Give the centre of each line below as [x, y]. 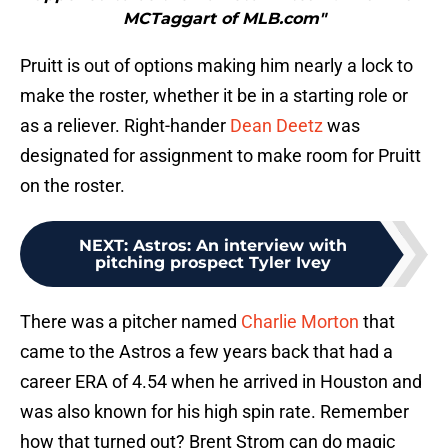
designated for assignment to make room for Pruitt [220, 156]
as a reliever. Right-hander [125, 126]
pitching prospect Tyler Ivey [213, 263]
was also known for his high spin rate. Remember [214, 412]
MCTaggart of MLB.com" [224, 19]
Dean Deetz [276, 126]
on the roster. [72, 186]
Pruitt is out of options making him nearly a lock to [216, 66]
